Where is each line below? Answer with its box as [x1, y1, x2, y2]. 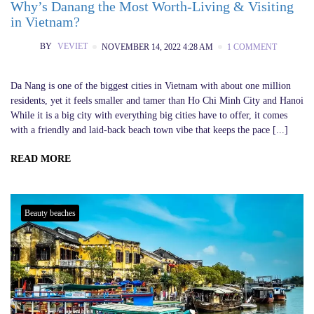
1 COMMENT [227, 42, 277, 53]
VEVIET [55, 41, 88, 52]
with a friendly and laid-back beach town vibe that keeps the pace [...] [11, 125, 288, 136]
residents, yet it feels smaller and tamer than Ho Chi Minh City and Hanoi [11, 95, 303, 107]
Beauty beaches [25, 208, 76, 219]
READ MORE [11, 153, 71, 165]
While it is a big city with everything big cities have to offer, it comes [11, 110, 287, 121]
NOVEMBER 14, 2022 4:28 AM [102, 42, 213, 53]
